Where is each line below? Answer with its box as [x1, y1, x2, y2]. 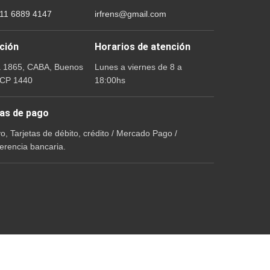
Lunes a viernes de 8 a [94, 61, 182, 72]
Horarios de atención [94, 40, 190, 52]
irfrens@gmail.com [94, 8, 166, 19]
